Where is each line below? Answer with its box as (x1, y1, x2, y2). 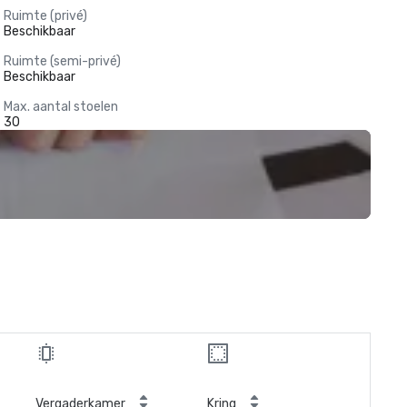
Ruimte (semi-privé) (3, 54, 121, 69)
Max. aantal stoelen (3, 99, 118, 114)
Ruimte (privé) (3, 8, 87, 24)
